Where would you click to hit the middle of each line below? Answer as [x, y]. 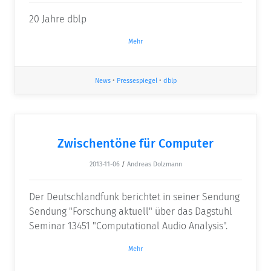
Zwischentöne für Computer [135, 144]
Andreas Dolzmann [154, 165]
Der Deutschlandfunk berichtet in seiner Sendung [134, 197]
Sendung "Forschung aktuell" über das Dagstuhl [131, 212]
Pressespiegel [137, 81]
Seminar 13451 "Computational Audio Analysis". [128, 226]
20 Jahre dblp [58, 19]
